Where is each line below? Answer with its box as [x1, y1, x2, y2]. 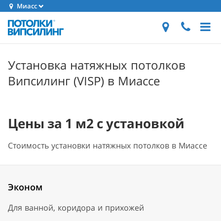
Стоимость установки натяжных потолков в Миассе [8, 140, 207, 151]
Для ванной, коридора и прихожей [8, 202, 144, 213]
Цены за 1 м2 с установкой [8, 114, 184, 132]
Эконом [8, 181, 42, 193]
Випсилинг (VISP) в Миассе [8, 73, 160, 89]
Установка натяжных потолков [8, 57, 185, 73]
